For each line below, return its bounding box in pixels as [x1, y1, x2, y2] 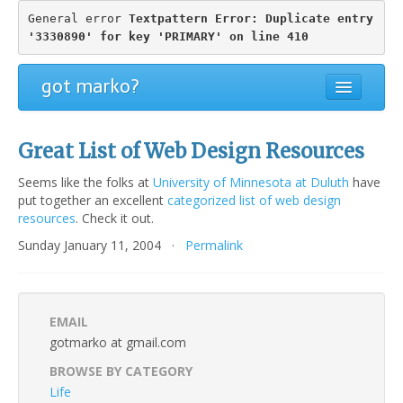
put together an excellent [18, 192, 167, 209]
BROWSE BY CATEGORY [49, 363, 193, 380]
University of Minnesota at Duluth [153, 174, 349, 191]
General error [27, 11, 129, 25]
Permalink [185, 237, 243, 254]
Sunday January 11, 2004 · [18, 237, 185, 254]
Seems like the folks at [18, 174, 153, 191]
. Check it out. [76, 210, 154, 227]
